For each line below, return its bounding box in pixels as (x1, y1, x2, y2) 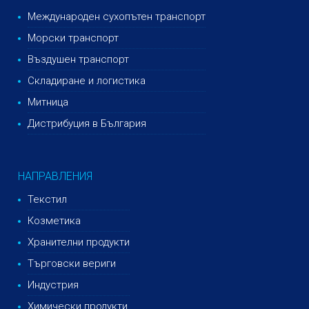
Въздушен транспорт (28, 52, 130, 66)
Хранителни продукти (28, 235, 130, 248)
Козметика (28, 214, 81, 227)
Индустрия (28, 278, 79, 291)
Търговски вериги (28, 257, 117, 270)
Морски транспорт (28, 31, 119, 44)
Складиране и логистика (28, 74, 146, 87)
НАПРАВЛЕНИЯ (18, 169, 93, 183)
